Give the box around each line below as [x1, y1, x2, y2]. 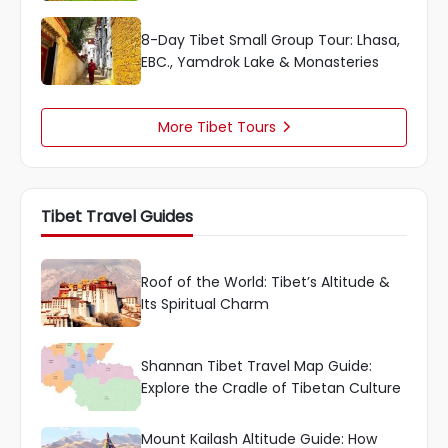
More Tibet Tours [158, 117, 276, 138]
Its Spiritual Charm [141, 294, 269, 315]
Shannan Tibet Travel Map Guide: [141, 356, 372, 377]
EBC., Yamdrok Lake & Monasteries [141, 52, 379, 73]
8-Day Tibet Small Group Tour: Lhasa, [141, 30, 400, 51]
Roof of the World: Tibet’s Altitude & [141, 272, 390, 293]
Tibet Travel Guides [41, 205, 193, 229]
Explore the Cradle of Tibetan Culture [141, 378, 401, 399]
